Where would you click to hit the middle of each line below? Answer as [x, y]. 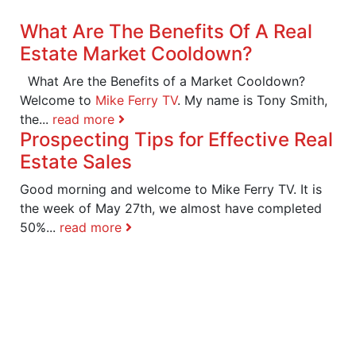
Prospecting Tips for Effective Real [176, 139]
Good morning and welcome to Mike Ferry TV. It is [171, 189]
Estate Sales [76, 161]
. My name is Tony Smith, [252, 100]
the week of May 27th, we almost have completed [171, 208]
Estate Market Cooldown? [136, 53]
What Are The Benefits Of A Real [166, 31]
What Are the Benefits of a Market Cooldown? [163, 81]
